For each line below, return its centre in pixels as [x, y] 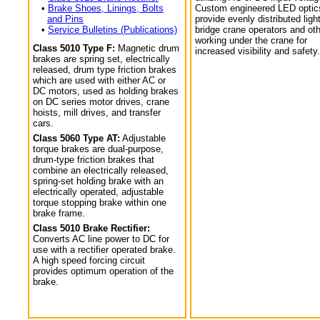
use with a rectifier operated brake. [104, 250]
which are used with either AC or [99, 80]
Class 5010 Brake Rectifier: [91, 228]
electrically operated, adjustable [98, 192]
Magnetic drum [147, 48]
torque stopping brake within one [100, 202]
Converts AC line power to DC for [101, 239]
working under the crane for [251, 40]
